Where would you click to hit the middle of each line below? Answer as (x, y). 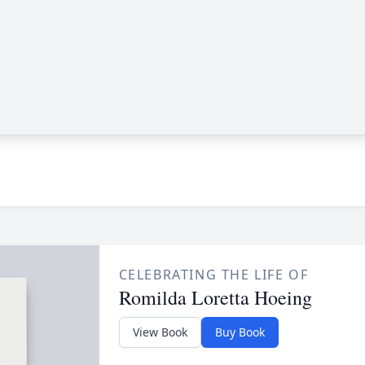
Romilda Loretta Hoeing (215, 297)
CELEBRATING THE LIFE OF (213, 275)
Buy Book (240, 332)
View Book (160, 332)
